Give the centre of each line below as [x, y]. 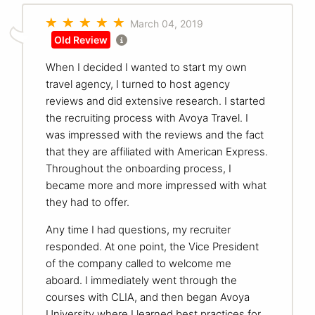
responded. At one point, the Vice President [152, 247]
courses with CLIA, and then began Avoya [148, 297]
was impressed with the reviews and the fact [155, 135]
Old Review [81, 40]
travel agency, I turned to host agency [138, 84]
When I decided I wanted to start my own [146, 67]
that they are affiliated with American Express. [157, 152]
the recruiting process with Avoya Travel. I [147, 118]
